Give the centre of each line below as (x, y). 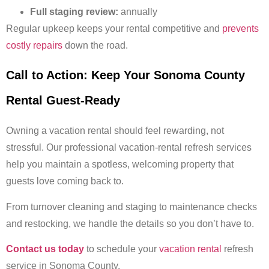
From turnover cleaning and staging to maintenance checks (131, 207)
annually (138, 11)
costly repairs (35, 45)
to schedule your (120, 249)
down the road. (96, 45)
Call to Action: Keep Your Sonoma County (125, 75)
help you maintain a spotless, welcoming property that (120, 165)
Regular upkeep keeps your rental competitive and (113, 28)
